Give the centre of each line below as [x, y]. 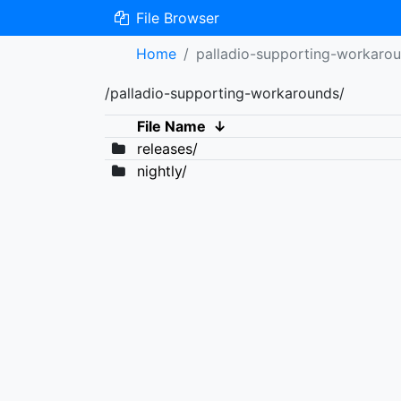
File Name [171, 126]
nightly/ [162, 171]
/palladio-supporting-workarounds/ [225, 93]
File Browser [175, 18]
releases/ [167, 149]
